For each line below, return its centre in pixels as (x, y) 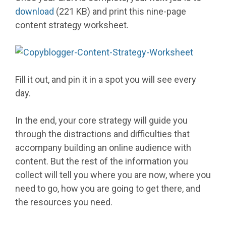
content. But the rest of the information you (102, 161)
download (35, 12)
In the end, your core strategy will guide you (101, 121)
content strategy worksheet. (72, 25)
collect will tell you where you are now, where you (113, 175)
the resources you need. (64, 202)
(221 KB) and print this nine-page (120, 12)
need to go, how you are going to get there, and (108, 189)
